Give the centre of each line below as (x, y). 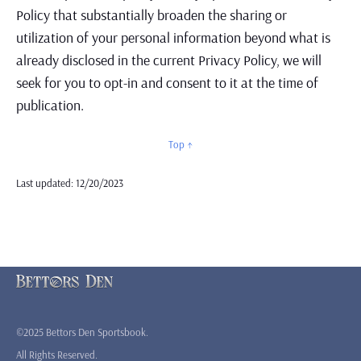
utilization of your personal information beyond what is (173, 37)
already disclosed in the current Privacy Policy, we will (169, 60)
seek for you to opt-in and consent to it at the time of (167, 83)
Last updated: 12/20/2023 (70, 183)
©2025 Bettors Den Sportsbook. (82, 332)
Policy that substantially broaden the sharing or (151, 15)
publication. (50, 105)
